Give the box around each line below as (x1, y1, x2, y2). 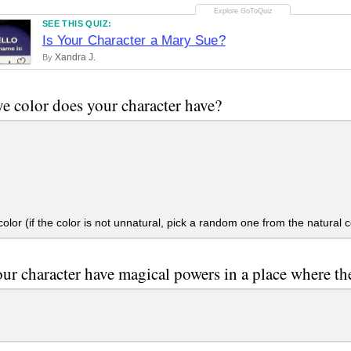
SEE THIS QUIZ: (42, 19, 112, 29)
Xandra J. (54, 52, 96, 63)
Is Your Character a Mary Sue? (42, 33, 226, 49)
